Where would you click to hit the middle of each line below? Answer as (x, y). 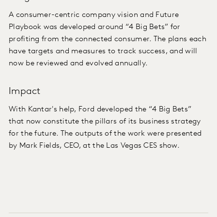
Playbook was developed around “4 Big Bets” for (95, 27)
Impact (25, 92)
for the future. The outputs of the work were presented (105, 134)
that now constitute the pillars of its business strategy (105, 122)
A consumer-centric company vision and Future (94, 15)
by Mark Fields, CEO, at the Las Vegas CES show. (94, 146)
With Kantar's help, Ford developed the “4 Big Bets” (100, 110)
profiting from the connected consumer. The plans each (108, 39)
